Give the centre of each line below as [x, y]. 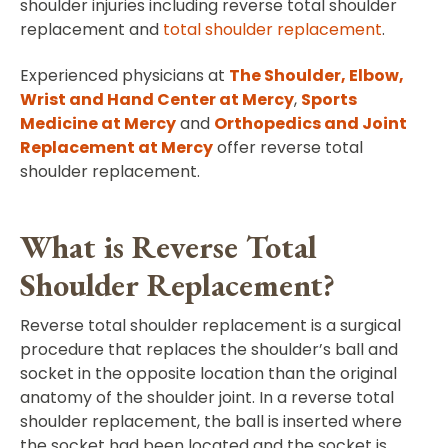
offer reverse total [288, 147]
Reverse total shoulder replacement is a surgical [210, 325]
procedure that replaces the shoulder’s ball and [209, 349]
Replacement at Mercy [116, 147]
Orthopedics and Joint [310, 123]
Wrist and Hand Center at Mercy [157, 99]
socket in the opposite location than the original [208, 373]
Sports [329, 99]
